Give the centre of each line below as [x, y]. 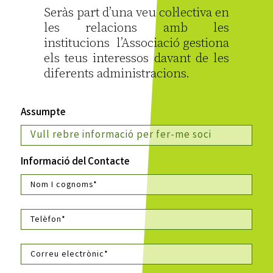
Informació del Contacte [75, 163]
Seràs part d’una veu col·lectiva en [136, 13]
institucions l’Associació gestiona [136, 44]
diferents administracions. [116, 74]
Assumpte [43, 113]
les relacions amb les [136, 28]
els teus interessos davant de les [136, 59]
